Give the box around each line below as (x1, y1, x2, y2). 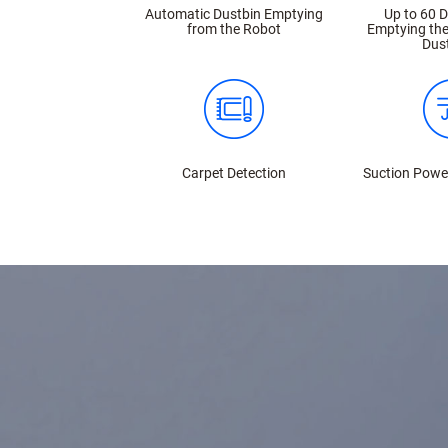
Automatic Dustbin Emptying (145, 6, 324, 23)
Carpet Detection (182, 165, 287, 182)
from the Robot (187, 21, 282, 38)
